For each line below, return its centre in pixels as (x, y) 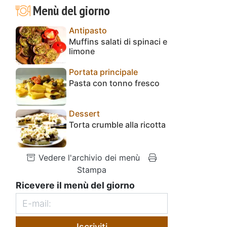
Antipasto (88, 30)
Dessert (84, 113)
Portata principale (103, 72)
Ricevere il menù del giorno (75, 185)
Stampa (92, 169)
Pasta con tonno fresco (114, 83)
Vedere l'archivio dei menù (88, 157)
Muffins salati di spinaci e (118, 41)
